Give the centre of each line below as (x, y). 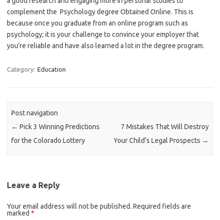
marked (19, 213)
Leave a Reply (33, 185)
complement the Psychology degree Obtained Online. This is (100, 12)
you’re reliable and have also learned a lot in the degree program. (106, 46)
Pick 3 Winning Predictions (59, 127)
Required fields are (162, 206)
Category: (22, 69)
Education (52, 69)
